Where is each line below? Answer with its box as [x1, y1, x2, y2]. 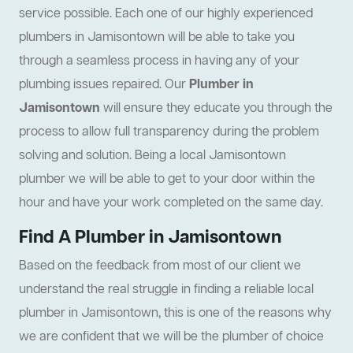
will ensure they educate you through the [100, 100, 333, 118]
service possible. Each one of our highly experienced [19, 6, 313, 24]
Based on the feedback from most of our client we [19, 258, 301, 276]
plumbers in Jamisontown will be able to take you [19, 29, 295, 47]
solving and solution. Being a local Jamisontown [19, 147, 286, 165]
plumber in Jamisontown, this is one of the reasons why [19, 305, 332, 323]
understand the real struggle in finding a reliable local [19, 281, 314, 299]
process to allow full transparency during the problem [19, 124, 319, 142]
